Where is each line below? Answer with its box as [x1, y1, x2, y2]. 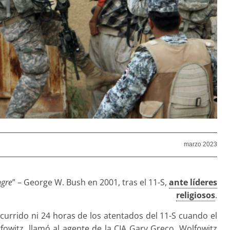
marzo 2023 [184, 141, 217, 148]
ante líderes [169, 176, 217, 188]
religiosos [176, 189, 215, 201]
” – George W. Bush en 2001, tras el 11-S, [12, 176, 169, 188]
